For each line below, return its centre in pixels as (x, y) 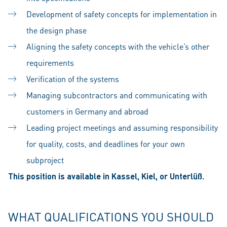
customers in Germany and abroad (87, 111)
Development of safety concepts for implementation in (122, 14)
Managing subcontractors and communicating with (117, 95)
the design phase (56, 30)
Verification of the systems (73, 79)
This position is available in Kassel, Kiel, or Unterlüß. (106, 176)
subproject (45, 160)
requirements (50, 63)
